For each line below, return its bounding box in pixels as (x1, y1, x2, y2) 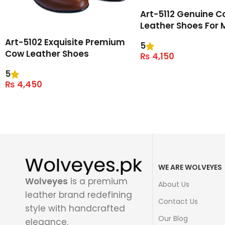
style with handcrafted (25, 202, 125, 215)
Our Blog (158, 213, 188, 223)
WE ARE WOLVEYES (158, 162, 222, 172)
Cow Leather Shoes (5, 47, 89, 60)
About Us (158, 179, 189, 189)
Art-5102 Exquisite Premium (5, 36, 125, 48)
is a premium (68, 175, 128, 188)
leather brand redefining (25, 189, 132, 201)
